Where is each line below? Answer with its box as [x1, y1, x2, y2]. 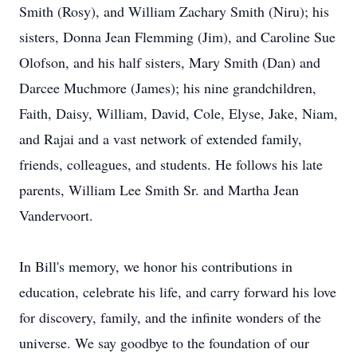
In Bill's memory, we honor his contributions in [19, 257, 292, 276]
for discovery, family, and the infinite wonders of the [19, 308, 321, 327]
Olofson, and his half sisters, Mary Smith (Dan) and [19, 53, 320, 72]
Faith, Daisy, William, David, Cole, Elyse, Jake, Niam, [19, 104, 338, 123]
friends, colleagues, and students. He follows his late [19, 155, 323, 174]
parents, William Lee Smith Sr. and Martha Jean [19, 180, 299, 199]
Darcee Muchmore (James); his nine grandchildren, [19, 78, 316, 97]
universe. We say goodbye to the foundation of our [19, 333, 309, 352]
